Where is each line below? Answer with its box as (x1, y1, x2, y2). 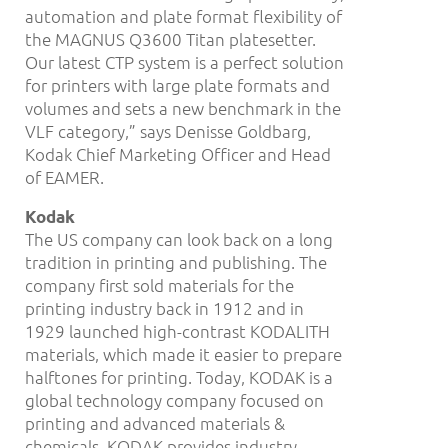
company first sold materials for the (25, 274, 294, 297)
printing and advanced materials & (25, 412, 285, 435)
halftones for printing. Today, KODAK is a (25, 366, 333, 389)
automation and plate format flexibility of (25, 4, 342, 27)
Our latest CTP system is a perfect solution (25, 50, 344, 73)
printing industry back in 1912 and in (25, 297, 304, 320)
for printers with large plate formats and (25, 73, 330, 96)
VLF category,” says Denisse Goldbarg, (25, 119, 311, 142)
